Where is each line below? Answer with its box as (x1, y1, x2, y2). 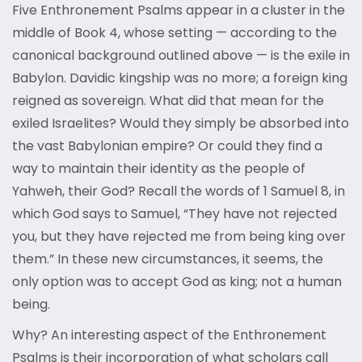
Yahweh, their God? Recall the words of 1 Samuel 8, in (12, 182, 345, 201)
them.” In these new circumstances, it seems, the (12, 250, 323, 269)
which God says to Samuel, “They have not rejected (12, 204, 337, 224)
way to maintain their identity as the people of (12, 159, 305, 179)
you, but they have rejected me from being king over (12, 227, 346, 246)
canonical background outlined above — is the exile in (12, 46, 350, 65)
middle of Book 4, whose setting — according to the (12, 23, 337, 43)
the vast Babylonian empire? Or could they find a (12, 137, 322, 156)
